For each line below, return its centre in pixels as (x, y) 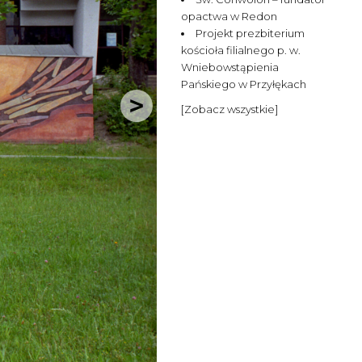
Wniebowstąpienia (230, 67)
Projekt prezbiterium (250, 33)
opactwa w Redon (229, 16)
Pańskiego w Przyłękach (244, 84)
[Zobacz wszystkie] (230, 109)
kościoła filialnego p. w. (241, 50)
